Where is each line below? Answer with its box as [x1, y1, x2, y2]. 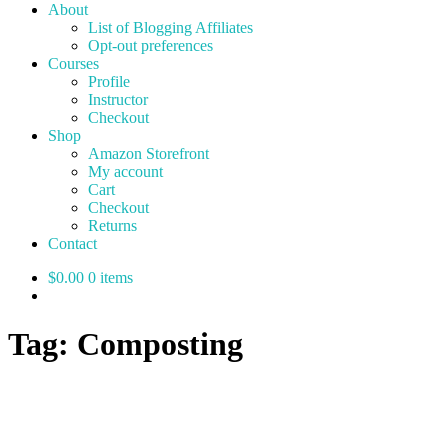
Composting [77, 326, 243, 363]
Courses [48, 55, 99, 72]
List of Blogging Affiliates [88, 19, 253, 36]
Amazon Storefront [88, 145, 209, 162]
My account [88, 163, 163, 180]
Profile [88, 73, 130, 90]
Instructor [88, 91, 148, 108]
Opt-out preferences [88, 37, 213, 54]
